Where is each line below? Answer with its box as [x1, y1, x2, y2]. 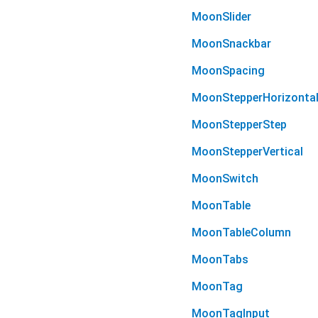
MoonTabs [192, 253, 248, 267]
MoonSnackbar [192, 37, 271, 51]
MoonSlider [192, 10, 251, 24]
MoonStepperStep [192, 118, 287, 132]
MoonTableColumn [192, 226, 291, 240]
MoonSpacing [192, 64, 265, 78]
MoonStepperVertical [192, 145, 303, 159]
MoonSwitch [192, 172, 258, 186]
